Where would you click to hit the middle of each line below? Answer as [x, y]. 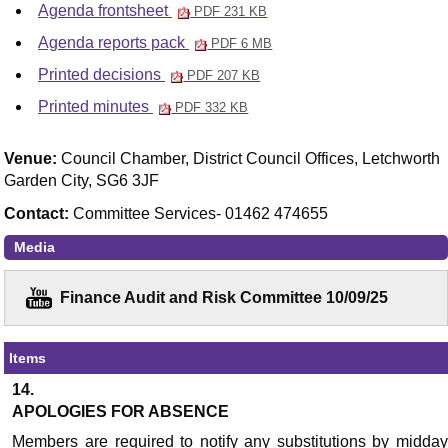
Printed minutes [95, 107]
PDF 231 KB [229, 12]
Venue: [33, 159]
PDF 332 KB [210, 108]
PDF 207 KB [222, 76]
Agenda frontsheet [105, 11]
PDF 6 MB [240, 44]
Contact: [39, 213]
